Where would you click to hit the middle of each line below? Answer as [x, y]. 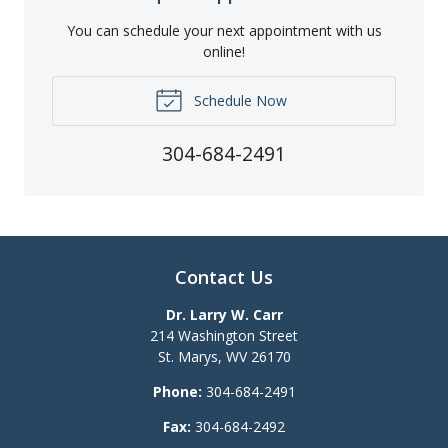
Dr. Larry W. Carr [224, 314]
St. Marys [187, 356]
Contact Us [224, 276]
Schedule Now [238, 100]
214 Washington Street [224, 335]
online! [224, 51]
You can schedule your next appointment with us [224, 30]
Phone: [177, 391]
